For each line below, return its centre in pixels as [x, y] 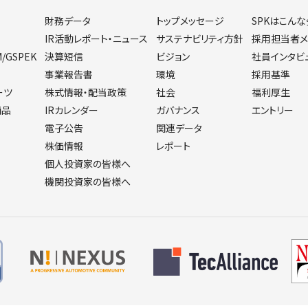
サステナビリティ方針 [200, 38]
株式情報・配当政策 [86, 92]
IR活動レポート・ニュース [96, 38]
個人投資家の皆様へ [88, 164]
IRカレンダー [71, 110]
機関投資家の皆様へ [88, 181]
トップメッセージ [190, 21]
